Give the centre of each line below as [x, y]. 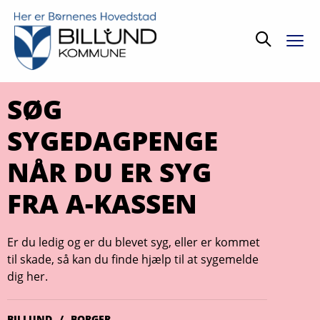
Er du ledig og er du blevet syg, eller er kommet [134, 242]
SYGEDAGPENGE [112, 141]
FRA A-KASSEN [102, 204]
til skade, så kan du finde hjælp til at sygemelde [133, 259]
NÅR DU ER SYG [109, 172]
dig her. [27, 276]
